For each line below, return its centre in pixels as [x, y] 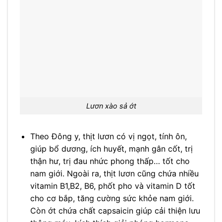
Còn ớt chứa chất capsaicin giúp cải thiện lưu [115, 210]
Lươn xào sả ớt [111, 106]
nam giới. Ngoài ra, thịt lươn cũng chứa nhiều [114, 173]
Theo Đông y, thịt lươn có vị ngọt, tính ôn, [108, 136]
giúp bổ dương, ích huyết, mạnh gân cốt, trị [111, 148]
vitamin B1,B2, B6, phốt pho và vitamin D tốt [112, 186]
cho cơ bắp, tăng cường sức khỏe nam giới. [112, 198]
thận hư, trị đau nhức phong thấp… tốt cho [110, 161]
